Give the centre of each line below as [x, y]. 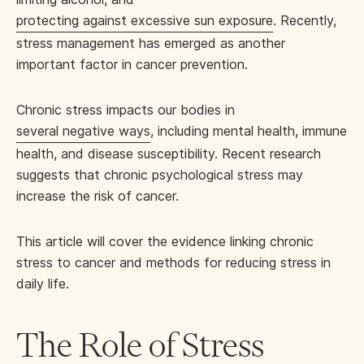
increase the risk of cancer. [97, 196]
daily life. [45, 284]
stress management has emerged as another [151, 43]
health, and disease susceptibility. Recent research [169, 154]
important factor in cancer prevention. [132, 64]
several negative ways [83, 131]
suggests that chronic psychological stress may [160, 175]
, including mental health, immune [249, 131]
